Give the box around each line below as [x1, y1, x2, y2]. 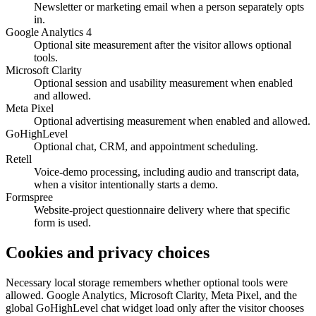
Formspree [6, 191, 53, 204]
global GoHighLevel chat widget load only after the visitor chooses [6, 301, 304, 314]
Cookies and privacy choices [6, 243, 209, 262]
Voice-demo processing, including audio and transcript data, [34, 166, 299, 178]
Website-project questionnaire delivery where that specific [34, 204, 290, 217]
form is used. [34, 217, 91, 229]
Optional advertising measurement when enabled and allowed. [34, 115, 310, 128]
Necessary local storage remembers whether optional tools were [6, 276, 288, 288]
